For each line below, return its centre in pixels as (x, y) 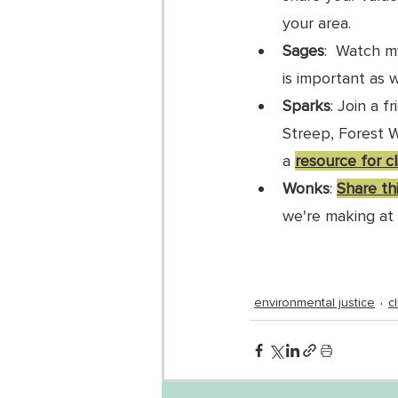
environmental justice (314, 302)
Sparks (306, 106)
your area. (319, 23)
